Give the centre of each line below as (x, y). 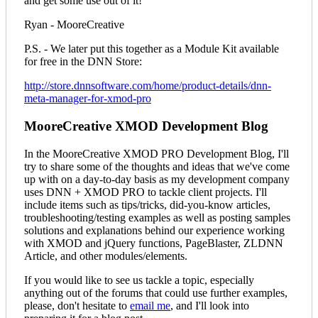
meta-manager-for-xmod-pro (88, 99)
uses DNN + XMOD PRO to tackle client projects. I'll (146, 192)
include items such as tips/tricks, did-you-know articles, (147, 204)
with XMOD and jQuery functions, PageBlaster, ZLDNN (154, 243)
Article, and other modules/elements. (106, 256)
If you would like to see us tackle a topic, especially (139, 280)
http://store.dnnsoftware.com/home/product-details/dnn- (148, 86)
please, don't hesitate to (77, 305)
